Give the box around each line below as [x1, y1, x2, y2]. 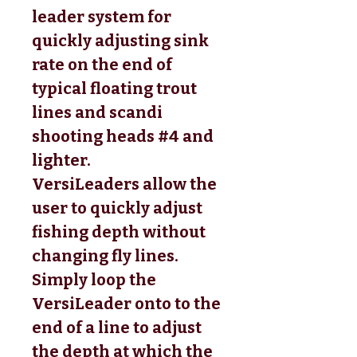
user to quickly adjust [32, 198, 202, 218]
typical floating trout [32, 78, 197, 98]
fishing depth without [32, 222, 206, 241]
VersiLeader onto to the [32, 293, 221, 313]
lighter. [32, 150, 91, 170]
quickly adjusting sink [32, 30, 209, 50]
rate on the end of [32, 54, 172, 74]
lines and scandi [32, 102, 163, 122]
